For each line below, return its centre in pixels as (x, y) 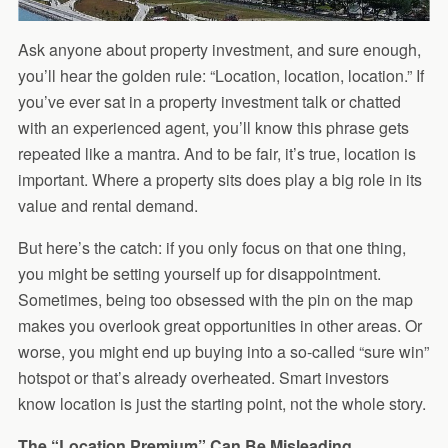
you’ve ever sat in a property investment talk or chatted (209, 101)
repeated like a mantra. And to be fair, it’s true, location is (216, 153)
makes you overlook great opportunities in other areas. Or (219, 325)
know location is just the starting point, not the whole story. (221, 403)
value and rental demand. (107, 205)
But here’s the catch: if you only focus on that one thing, (211, 247)
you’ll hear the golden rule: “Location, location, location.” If (220, 75)
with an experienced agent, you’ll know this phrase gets (213, 127)
